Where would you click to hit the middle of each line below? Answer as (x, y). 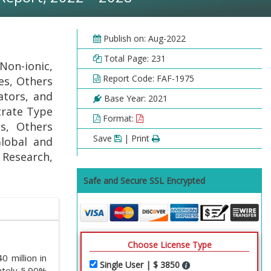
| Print (137, 138)
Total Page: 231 (134, 58)
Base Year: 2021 (135, 98)
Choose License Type (169, 244)
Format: (118, 118)
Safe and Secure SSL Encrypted (144, 181)
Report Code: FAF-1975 (147, 78)
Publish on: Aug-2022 (143, 38)
